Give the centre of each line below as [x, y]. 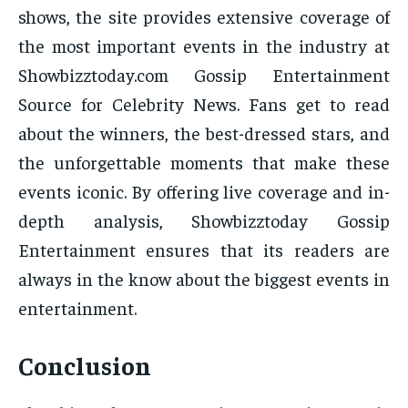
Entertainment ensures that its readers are [204, 250]
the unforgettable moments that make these [204, 162]
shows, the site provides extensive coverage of [204, 16]
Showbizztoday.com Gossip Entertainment [204, 75]
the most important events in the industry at [204, 46]
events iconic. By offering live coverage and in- [204, 191]
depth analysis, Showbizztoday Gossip [204, 220]
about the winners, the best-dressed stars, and [204, 133]
